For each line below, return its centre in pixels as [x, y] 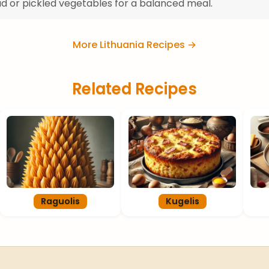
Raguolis [60, 201]
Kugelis [182, 201]
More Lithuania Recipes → [134, 45]
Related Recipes [134, 89]
